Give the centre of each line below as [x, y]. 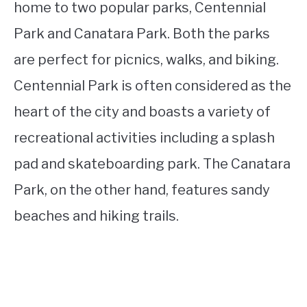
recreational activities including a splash [144, 137]
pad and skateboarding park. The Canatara [152, 163]
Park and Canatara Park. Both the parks [142, 33]
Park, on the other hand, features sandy [142, 189]
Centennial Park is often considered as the [152, 85]
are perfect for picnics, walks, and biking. [146, 59]
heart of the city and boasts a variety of [142, 111]
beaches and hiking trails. [96, 216]
